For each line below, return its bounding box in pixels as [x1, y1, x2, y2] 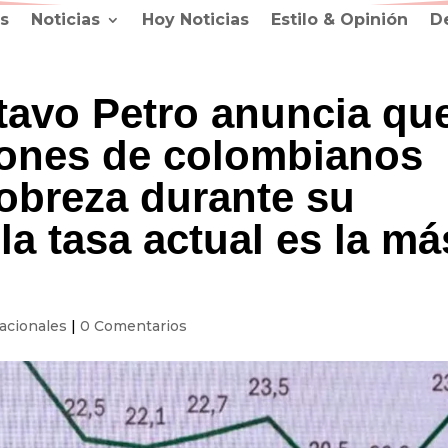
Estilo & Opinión [270, 10, 408, 29]
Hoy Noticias [141, 10, 249, 29]
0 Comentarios [80, 317, 188, 335]
